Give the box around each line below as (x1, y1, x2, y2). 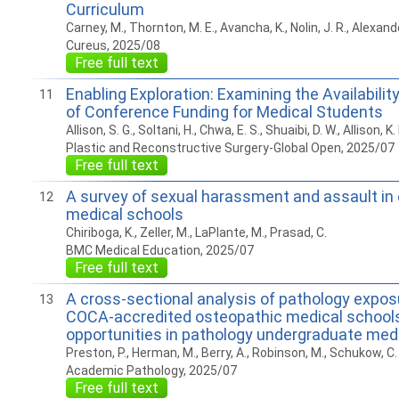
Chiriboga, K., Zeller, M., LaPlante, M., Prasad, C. (65, 225, 327, 240)
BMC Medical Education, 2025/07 (65, 243, 254, 257)
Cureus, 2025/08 (65, 38, 160, 53)
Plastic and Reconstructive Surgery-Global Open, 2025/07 (65, 141, 395, 155)
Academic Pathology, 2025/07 (65, 363, 237, 378)
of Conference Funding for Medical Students (65, 102, 383, 121)
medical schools (65, 205, 183, 224)
